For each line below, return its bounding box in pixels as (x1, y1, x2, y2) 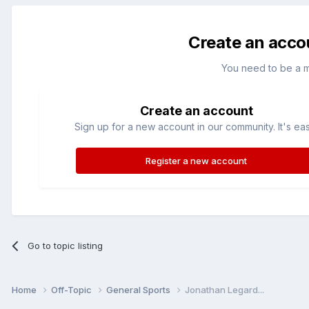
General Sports (106, 283, 172, 295)
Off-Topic (51, 283, 94, 295)
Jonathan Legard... (185, 283, 264, 295)
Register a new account (146, 154, 248, 166)
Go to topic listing (28, 239, 103, 251)
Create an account (139, 103, 253, 118)
